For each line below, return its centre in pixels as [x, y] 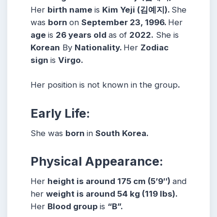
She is [166, 35]
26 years [75, 35]
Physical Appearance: [97, 161]
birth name [71, 10]
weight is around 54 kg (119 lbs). [112, 194]
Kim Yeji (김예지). [137, 10]
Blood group [74, 206]
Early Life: [60, 113]
